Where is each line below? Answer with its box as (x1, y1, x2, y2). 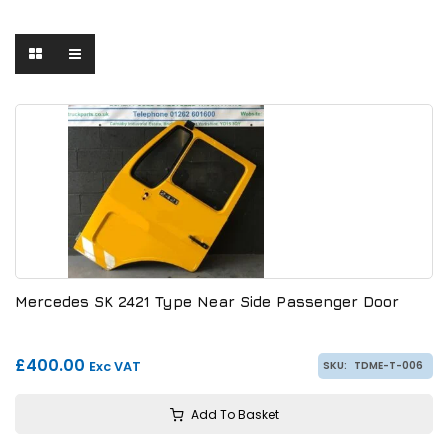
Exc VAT (89, 357, 141, 375)
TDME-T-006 (354, 357, 423, 373)
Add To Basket (190, 405, 279, 423)
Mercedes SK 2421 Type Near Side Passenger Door (15, 292, 399, 310)
